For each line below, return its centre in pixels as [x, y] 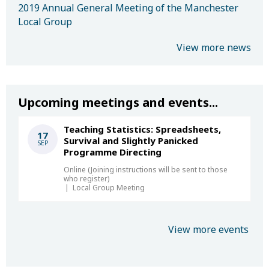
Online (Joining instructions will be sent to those [146, 170]
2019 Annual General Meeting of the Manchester [128, 8]
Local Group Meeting [109, 188]
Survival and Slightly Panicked [131, 141]
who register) [86, 179]
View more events [208, 229]
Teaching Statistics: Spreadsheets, [142, 129]
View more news [214, 47]
